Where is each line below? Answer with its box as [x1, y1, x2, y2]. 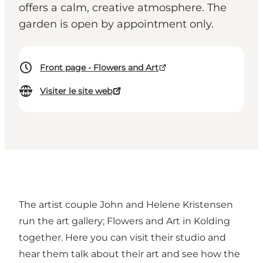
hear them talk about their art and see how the [19, 248, 240, 260]
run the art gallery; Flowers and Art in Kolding [19, 215, 230, 227]
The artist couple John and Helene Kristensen [19, 199, 233, 211]
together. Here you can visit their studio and [19, 232, 226, 244]
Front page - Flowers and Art [40, 62, 159, 73]
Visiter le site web [40, 86, 112, 97]
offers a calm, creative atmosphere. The [19, 1, 227, 15]
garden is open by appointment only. [19, 18, 220, 31]
